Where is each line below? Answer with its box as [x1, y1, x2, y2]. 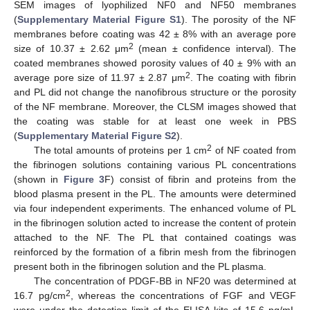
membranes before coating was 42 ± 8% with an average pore [14, 28, 296, 40]
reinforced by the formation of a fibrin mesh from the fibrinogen [14, 246, 296, 258]
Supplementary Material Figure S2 [17, 130, 176, 142]
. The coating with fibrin [190, 72, 297, 84]
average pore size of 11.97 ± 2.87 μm [14, 72, 185, 84]
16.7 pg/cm [14, 290, 66, 302]
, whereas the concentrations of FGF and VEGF [70, 290, 296, 302]
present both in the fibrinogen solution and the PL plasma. [14, 261, 266, 273]
